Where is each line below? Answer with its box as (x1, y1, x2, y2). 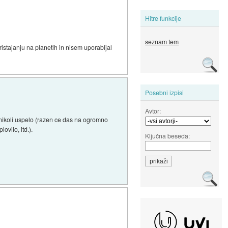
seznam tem (145, 37, 179, 46)
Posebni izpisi (145, 88, 184, 97)
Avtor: (145, 106, 161, 115)
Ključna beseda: (145, 131, 190, 140)
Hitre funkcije (145, 14, 182, 23)
